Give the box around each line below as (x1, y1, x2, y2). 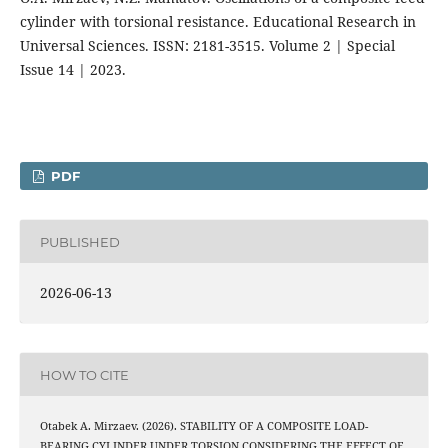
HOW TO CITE (39, 366, 129, 383)
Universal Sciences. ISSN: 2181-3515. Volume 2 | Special (19, 36, 395, 56)
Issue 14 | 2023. (19, 60, 126, 80)
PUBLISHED (39, 233, 120, 250)
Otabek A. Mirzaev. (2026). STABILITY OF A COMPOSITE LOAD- (39, 419, 368, 434)
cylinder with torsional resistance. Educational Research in (19, 12, 416, 32)
